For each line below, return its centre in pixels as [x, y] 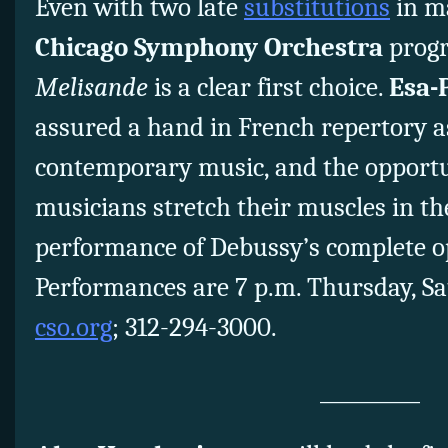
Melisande [91, 88]
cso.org [73, 328]
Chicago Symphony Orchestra [209, 48]
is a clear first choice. [268, 88]
